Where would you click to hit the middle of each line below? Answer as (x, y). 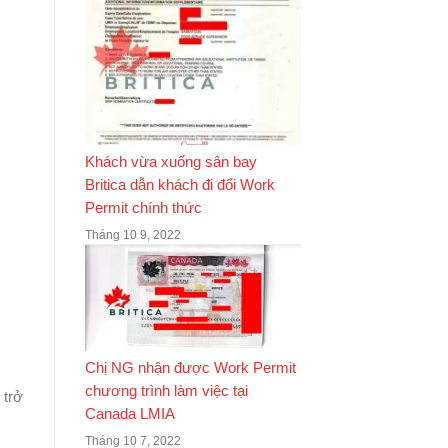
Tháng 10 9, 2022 (132, 235)
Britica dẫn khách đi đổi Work (179, 185)
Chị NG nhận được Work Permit (190, 368)
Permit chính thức (143, 208)
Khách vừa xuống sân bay (170, 162)
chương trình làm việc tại (166, 391)
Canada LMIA (129, 414)
